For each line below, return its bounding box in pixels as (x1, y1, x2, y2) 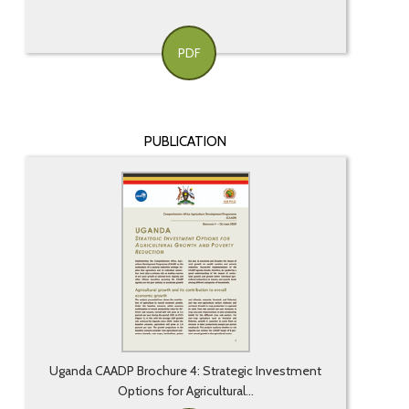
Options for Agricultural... (117, 383, 254, 400)
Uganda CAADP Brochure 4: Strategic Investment (49, 362, 322, 380)
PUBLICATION (144, 133, 227, 151)
